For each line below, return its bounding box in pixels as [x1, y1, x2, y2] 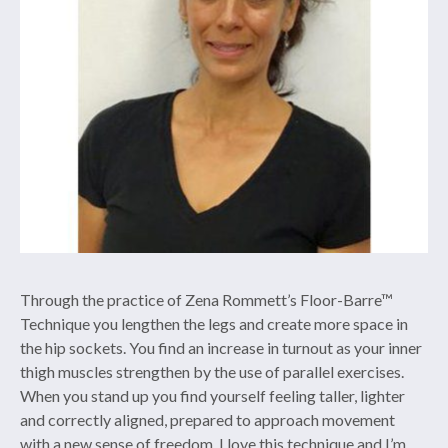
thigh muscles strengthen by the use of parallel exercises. [20, 362, 408, 382]
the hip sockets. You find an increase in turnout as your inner [20, 338, 423, 358]
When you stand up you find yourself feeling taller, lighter [20, 386, 406, 406]
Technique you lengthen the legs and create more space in [20, 314, 409, 334]
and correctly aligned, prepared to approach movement [20, 410, 396, 430]
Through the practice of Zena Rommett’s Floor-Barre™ [20, 290, 394, 310]
